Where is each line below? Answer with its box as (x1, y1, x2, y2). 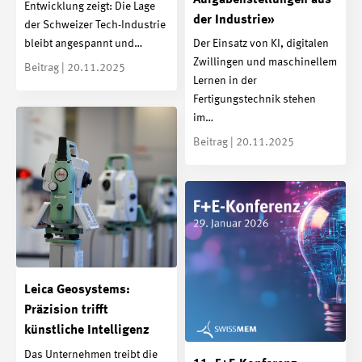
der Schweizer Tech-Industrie (24, 19, 166, 32)
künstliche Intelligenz (24, 324, 149, 338)
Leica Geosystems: (24, 284, 130, 297)
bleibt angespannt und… (24, 38, 142, 50)
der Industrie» (193, 13, 275, 27)
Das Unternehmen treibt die (24, 348, 158, 360)
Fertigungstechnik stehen (193, 94, 316, 106)
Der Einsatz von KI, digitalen (193, 38, 329, 50)
